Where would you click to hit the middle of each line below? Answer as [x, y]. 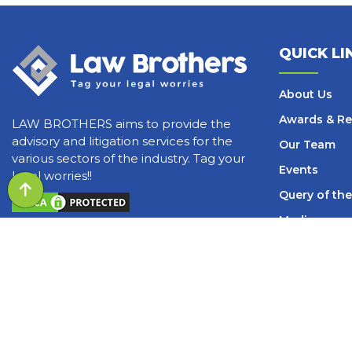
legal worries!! [52, 176]
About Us [306, 94]
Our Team [307, 145]
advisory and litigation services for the [122, 141]
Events [299, 170]
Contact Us [312, 321]
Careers [301, 295]
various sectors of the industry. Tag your [128, 159]
